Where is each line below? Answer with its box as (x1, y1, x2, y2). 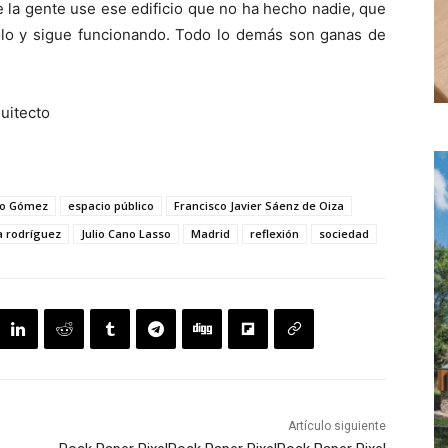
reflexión (250, 226, 299, 242)
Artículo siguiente (287, 419, 386, 434)
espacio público (68, 198, 154, 214)
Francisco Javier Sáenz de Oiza (174, 198, 344, 214)
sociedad (319, 226, 369, 242)
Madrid (191, 226, 230, 242)
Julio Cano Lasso (81, 226, 171, 242)
